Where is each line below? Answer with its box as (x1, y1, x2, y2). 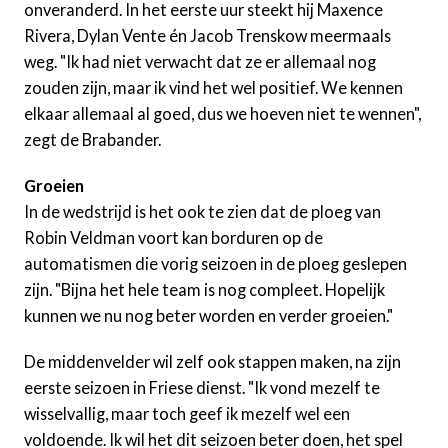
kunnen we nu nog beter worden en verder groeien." (24, 305, 393, 325)
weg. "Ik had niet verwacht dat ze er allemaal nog (24, 51, 376, 71)
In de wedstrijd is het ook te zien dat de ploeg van (24, 201, 381, 221)
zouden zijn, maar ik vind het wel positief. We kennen (24, 77, 403, 97)
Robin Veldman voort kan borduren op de (24, 227, 323, 247)
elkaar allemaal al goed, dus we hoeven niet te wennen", (24, 103, 421, 123)
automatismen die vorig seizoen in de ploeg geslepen (24, 253, 407, 273)
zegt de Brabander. (24, 129, 161, 149)
